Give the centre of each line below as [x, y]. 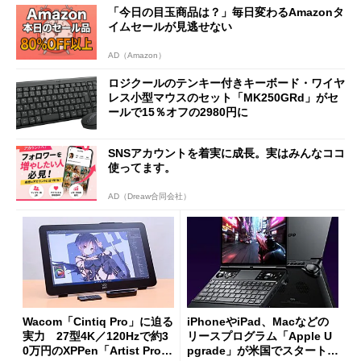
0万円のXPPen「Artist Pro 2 [97, 350]
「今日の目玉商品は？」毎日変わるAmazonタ [226, 12]
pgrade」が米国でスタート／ [263, 350]
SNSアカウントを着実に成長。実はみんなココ [226, 154]
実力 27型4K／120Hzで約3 [95, 336]
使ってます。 [142, 168]
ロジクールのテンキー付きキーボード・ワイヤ [226, 83]
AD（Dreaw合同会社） [149, 197]
